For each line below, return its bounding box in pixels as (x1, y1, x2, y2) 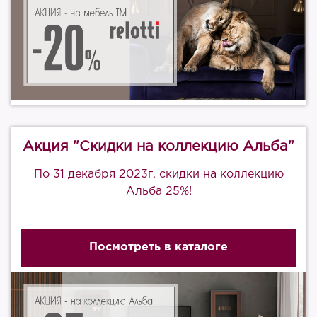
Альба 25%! (125, 186, 192, 197)
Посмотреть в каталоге (89, 242, 228, 253)
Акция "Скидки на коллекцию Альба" (23, 140, 294, 153)
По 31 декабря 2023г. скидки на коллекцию (33, 169, 284, 180)
